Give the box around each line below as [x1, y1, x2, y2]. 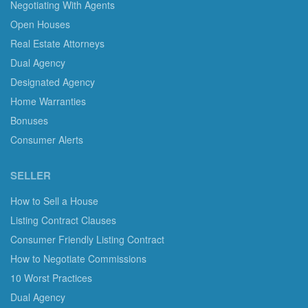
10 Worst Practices [10, 270, 92, 285]
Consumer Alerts [10, 132, 83, 146]
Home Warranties [10, 93, 86, 108]
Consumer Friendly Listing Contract [10, 232, 164, 246]
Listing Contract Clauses [10, 212, 116, 227]
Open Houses [10, 16, 70, 31]
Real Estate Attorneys [10, 36, 104, 50]
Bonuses [10, 113, 48, 127]
